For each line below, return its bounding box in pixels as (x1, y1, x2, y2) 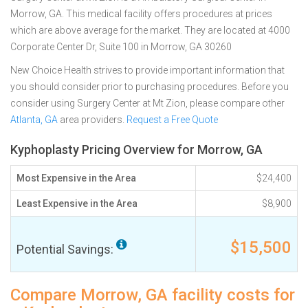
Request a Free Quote (126, 114, 218, 125)
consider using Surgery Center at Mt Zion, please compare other (10, 98, 285, 109)
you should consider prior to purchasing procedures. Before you (10, 81, 289, 92)
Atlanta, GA (10, 114, 58, 125)
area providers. (58, 114, 126, 125)
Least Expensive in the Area (16, 198, 137, 209)
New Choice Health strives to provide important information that (10, 65, 285, 76)
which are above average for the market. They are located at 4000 (10, 25, 290, 36)
